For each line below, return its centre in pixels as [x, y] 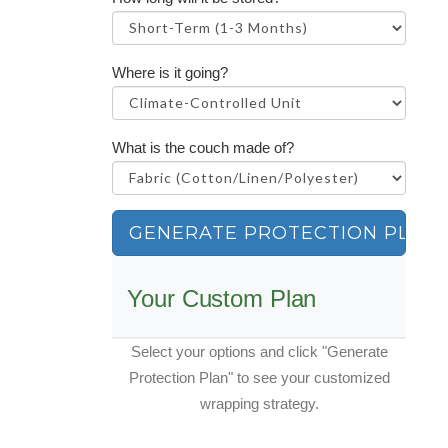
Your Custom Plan [222, 298]
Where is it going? [170, 72]
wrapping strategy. [259, 403]
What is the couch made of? [203, 147]
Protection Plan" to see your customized [259, 377]
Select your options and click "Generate [259, 351]
